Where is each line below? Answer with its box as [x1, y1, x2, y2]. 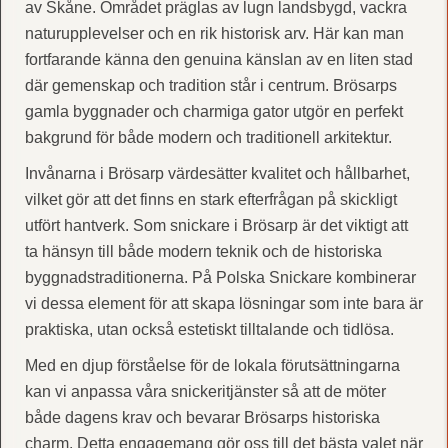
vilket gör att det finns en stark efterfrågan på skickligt [24, 190, 397, 208]
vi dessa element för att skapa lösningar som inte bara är [24, 294, 423, 312]
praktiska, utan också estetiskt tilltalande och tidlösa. [24, 320, 394, 338]
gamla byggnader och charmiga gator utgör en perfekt [24, 102, 403, 120]
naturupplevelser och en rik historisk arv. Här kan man [24, 24, 404, 42]
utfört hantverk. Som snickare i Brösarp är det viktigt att [24, 216, 408, 234]
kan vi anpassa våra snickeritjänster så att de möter [24, 382, 386, 400]
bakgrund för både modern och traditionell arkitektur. [24, 128, 392, 146]
